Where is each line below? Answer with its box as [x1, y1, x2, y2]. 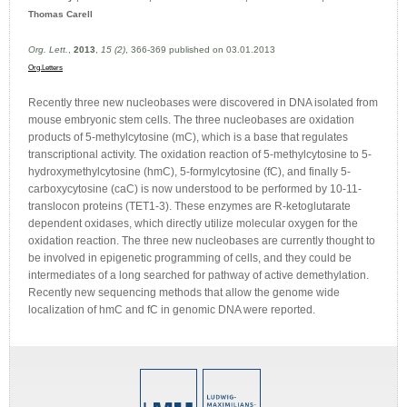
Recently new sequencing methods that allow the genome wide [28, 286, 340, 299]
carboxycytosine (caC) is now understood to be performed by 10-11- [28, 183, 362, 195]
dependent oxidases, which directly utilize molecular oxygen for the [28, 217, 358, 230]
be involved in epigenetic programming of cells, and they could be [28, 252, 352, 264]
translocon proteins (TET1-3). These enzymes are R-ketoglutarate [28, 200, 351, 213]
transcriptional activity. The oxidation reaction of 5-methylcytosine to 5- [28, 148, 372, 161]
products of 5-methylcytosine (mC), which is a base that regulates [28, 131, 348, 144]
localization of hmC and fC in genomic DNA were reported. [28, 303, 315, 316]
